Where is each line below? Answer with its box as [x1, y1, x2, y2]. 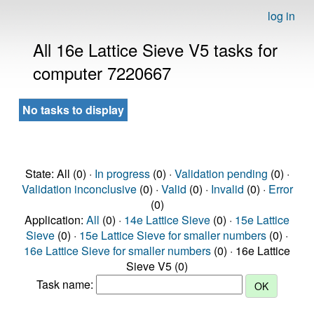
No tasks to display [22, 102, 124, 118]
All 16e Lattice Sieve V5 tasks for [33, 37, 278, 62]
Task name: [36, 276, 96, 293]
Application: [25, 212, 86, 228]
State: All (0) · [25, 165, 95, 182]
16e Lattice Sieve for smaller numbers [24, 243, 211, 259]
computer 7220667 [33, 60, 171, 85]
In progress [94, 165, 150, 182]
